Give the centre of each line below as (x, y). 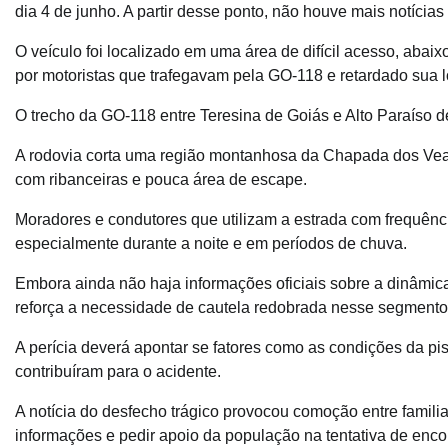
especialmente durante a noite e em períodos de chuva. (211, 244)
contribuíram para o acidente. (118, 372)
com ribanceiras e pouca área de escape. (161, 180)
